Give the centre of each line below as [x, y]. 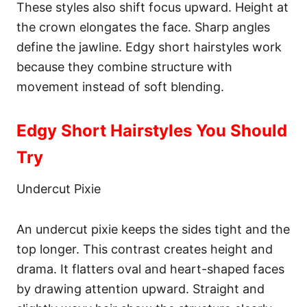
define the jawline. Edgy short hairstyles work [149, 47]
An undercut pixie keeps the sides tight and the [153, 229]
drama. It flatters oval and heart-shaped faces [150, 269]
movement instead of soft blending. [120, 87]
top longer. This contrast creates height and [145, 249]
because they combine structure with [124, 67]
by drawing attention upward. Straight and [140, 289]
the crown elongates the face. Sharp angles [143, 27]
